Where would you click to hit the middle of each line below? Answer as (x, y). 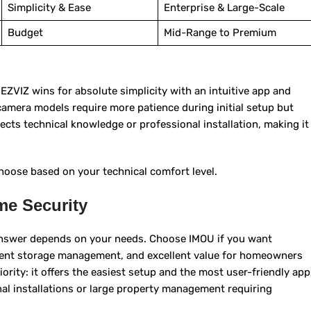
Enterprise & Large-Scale (224, 8)
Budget (25, 33)
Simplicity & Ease (49, 8)
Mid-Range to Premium (220, 33)
